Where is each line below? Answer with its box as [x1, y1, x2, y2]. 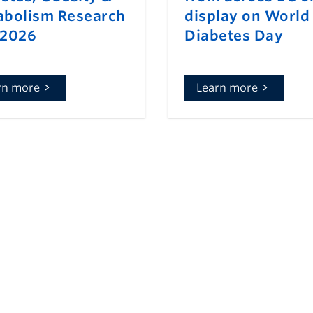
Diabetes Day [184, 27, 283, 45]
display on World [184, 8, 310, 25]
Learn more [196, 81, 258, 95]
